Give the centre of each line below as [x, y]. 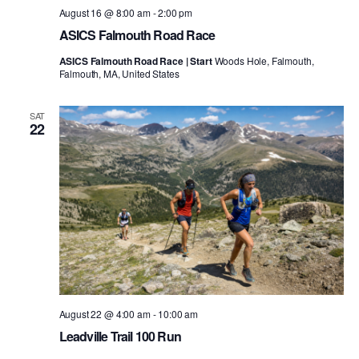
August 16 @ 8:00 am [105, 12]
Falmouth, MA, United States [119, 73]
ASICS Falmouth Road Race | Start [137, 61]
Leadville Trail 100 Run [120, 337]
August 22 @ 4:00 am [105, 314]
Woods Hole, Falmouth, [264, 60]
